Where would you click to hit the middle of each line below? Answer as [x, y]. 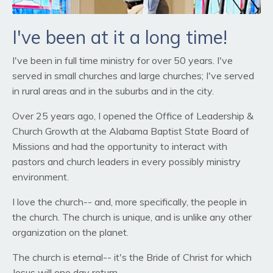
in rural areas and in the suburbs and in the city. [113, 91]
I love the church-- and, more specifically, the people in [129, 202]
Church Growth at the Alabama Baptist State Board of [131, 131]
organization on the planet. [70, 232]
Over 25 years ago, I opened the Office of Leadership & [133, 116]
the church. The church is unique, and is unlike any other [132, 217]
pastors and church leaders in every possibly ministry [126, 162]
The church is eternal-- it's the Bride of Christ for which [132, 257]
